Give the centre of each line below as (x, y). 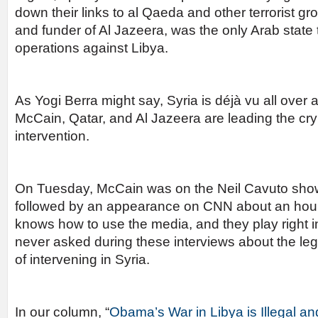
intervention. (52, 136)
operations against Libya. (92, 48)
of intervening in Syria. (82, 259)
